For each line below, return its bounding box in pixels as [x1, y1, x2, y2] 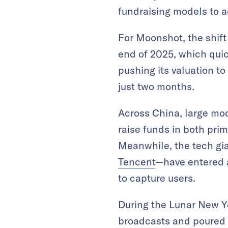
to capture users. [118, 171, 195, 184]
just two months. [118, 79, 194, 93]
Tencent [118, 155, 155, 168]
